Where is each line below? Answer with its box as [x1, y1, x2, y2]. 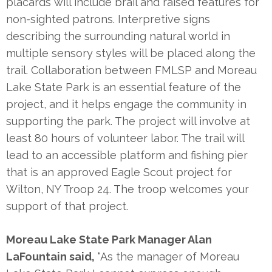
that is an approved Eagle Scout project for [6, 165, 232, 178]
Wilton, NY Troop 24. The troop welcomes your [6, 182, 249, 195]
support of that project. [6, 199, 128, 212]
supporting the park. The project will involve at [6, 114, 250, 127]
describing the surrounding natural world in [6, 29, 230, 42]
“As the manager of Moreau [95, 250, 239, 263]
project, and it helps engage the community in [6, 97, 246, 110]
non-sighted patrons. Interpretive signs [6, 12, 210, 25]
